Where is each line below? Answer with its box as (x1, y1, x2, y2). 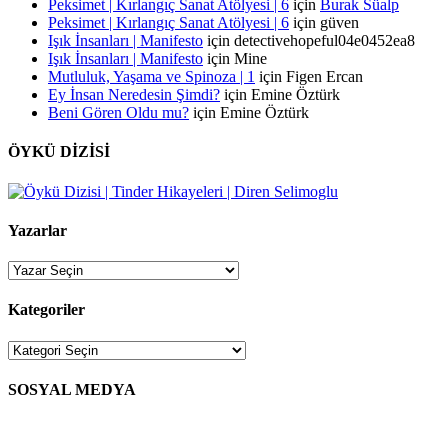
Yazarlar (8, 221, 67, 239)
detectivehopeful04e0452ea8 (234, 32, 415, 50)
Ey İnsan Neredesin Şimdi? (48, 86, 220, 104)
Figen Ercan (286, 68, 363, 86)
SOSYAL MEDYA (8, 380, 136, 398)
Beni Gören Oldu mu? (48, 104, 189, 122)
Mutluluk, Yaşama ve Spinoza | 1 (48, 68, 255, 86)
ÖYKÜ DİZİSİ (8, 143, 110, 161)
